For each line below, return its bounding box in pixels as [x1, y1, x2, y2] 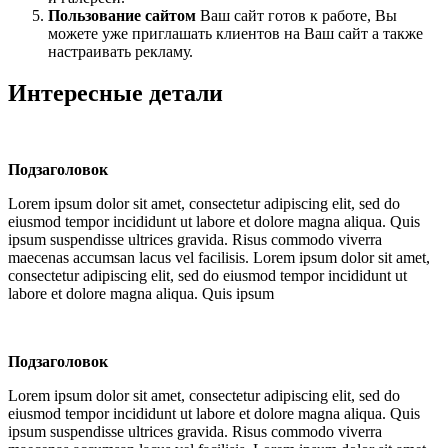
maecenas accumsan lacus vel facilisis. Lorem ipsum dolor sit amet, [8, 249, 430, 267]
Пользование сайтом [48, 6, 196, 24]
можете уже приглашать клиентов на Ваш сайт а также [48, 24, 423, 42]
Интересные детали [8, 80, 223, 107]
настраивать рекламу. [48, 42, 193, 60]
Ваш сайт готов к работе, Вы [196, 6, 397, 24]
